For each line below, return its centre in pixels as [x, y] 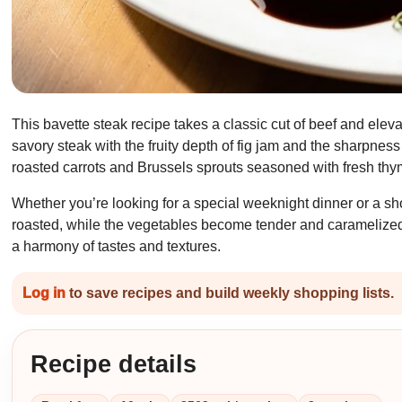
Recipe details [114, 365]
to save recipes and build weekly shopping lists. [230, 293]
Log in [44, 293]
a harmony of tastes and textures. [117, 246]
